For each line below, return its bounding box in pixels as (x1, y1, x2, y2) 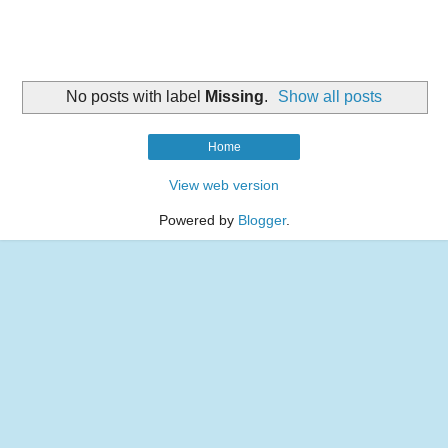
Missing (204, 87, 264, 105)
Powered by (158, 212, 238, 229)
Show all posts (278, 87, 383, 105)
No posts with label (65, 87, 205, 105)
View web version (169, 177, 279, 194)
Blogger (237, 212, 286, 229)
